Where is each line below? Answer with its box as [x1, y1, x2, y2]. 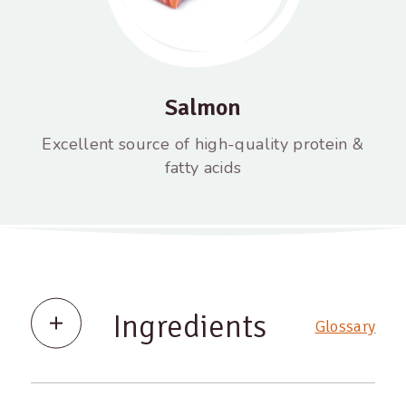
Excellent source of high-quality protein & [42, 133, 364, 155]
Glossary [314, 316, 376, 336]
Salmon [164, 93, 241, 122]
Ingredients [111, 306, 266, 346]
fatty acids [164, 157, 242, 179]
